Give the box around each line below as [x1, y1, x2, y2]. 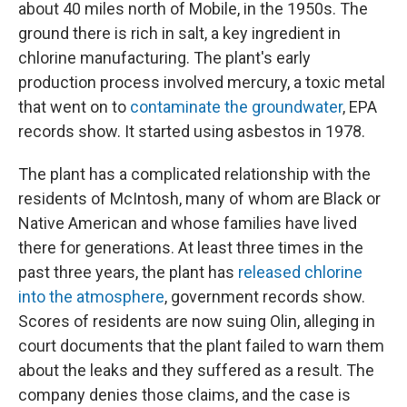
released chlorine [238, 263, 362, 283]
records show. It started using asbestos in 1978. [18, 122, 365, 142]
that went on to [18, 97, 130, 117]
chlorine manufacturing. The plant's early [18, 48, 311, 68]
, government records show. [164, 287, 365, 307]
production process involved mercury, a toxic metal [18, 73, 385, 93]
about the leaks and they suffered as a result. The [18, 361, 374, 381]
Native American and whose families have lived [18, 213, 357, 233]
